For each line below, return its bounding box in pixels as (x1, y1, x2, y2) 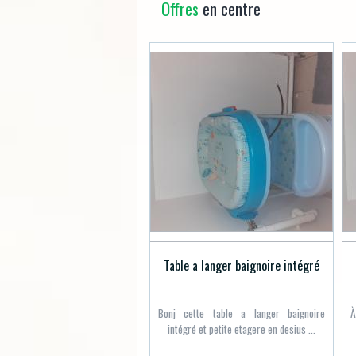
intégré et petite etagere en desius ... (168, 321, 315, 338)
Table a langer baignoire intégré (164, 255, 319, 275)
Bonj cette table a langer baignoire (158, 305, 325, 322)
